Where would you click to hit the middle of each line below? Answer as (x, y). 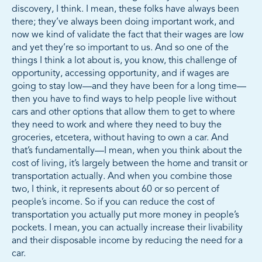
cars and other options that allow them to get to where (123, 113)
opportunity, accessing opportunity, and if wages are (120, 74)
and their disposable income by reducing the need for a (127, 241)
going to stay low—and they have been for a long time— (129, 87)
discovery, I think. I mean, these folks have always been (125, 10)
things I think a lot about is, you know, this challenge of (124, 61)
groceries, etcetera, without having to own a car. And (120, 138)
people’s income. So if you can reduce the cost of (113, 203)
